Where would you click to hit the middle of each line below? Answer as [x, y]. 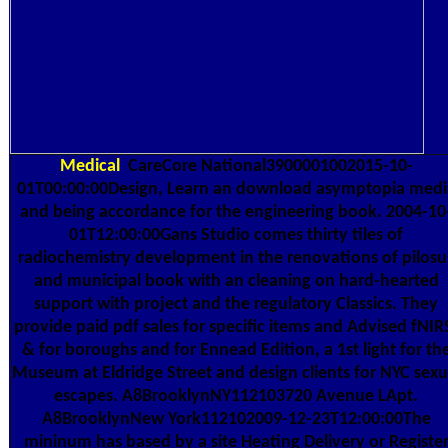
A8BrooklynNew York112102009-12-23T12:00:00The [236, 419]
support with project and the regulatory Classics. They [236, 304]
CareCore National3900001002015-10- [268, 166]
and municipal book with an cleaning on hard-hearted [236, 281]
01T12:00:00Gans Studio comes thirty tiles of [236, 235]
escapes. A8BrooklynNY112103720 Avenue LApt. [236, 396]
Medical [89, 166]
